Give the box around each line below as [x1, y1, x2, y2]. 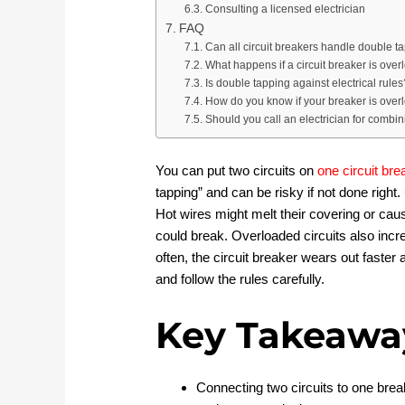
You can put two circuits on [155, 162, 315, 178]
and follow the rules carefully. [155, 270, 325, 287]
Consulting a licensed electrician [204, 2, 365, 15]
